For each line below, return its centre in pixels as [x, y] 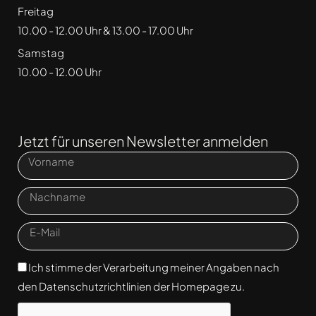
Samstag [41, 53]
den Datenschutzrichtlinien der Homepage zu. [131, 286]
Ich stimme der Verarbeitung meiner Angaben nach [154, 267]
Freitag [36, 11]
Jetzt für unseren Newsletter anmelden [143, 141]
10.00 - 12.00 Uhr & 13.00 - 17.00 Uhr [105, 30]
